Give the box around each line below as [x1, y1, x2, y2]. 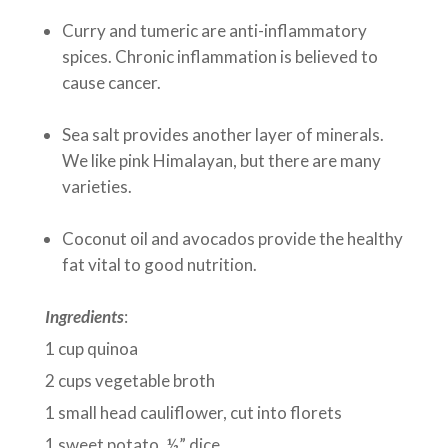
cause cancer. [61, 72, 161, 94]
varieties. [61, 176, 138, 198]
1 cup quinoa [44, 338, 138, 360]
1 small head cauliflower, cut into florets [44, 402, 342, 424]
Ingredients [44, 306, 124, 328]
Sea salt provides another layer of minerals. [61, 124, 384, 146]
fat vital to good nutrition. [61, 254, 260, 276]
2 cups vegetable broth [44, 370, 215, 392]
